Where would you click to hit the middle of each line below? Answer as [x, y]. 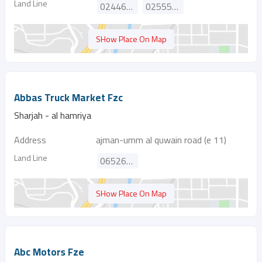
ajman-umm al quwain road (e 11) [161, 140]
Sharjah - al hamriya [53, 115]
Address [30, 140]
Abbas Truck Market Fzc [68, 98]
